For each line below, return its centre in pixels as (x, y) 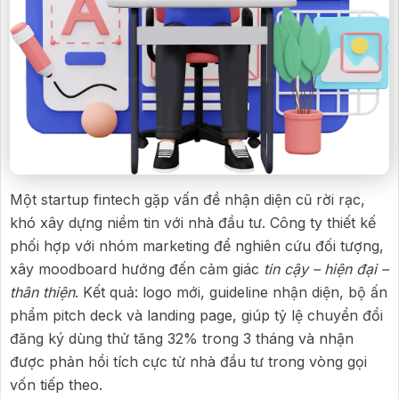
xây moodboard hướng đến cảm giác (137, 269)
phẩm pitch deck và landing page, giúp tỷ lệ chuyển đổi (196, 316)
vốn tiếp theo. (56, 385)
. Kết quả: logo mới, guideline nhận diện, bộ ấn (231, 293)
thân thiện (42, 293)
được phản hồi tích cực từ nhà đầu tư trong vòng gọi (188, 362)
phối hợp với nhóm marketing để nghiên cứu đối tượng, (197, 246)
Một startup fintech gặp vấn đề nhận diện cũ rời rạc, (187, 200)
